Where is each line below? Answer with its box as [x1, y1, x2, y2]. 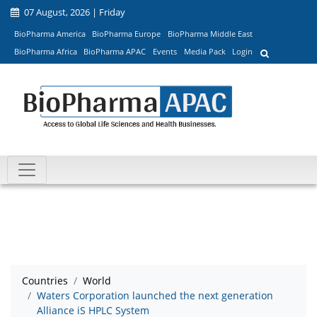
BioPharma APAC [83, 46, 146, 57]
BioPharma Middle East [167, 28, 253, 39]
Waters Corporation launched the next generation [37, 289, 273, 303]
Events [152, 46, 177, 57]
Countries [22, 274, 68, 288]
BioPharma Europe [92, 28, 161, 39]
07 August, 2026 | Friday [22, 6, 125, 18]
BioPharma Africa [13, 46, 77, 57]
